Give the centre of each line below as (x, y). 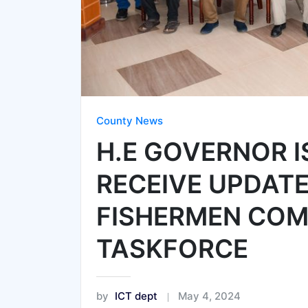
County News (130, 121)
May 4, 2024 (210, 296)
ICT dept (136, 296)
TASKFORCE (172, 248)
